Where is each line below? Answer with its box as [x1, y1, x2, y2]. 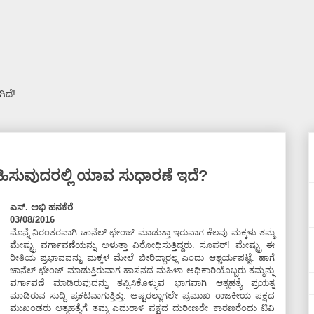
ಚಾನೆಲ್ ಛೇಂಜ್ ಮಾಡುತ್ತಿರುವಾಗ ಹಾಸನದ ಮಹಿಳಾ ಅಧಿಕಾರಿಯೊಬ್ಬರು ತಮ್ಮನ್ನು [10, 265, 275, 275]
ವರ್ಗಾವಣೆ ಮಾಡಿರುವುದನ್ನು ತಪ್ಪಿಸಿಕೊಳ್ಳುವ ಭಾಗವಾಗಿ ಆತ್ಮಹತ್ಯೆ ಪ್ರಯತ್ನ [10, 278, 275, 288]
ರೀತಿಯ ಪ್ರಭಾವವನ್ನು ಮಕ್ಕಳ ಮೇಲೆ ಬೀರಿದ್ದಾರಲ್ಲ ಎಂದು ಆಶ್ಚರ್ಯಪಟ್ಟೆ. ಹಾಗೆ [10, 252, 275, 263]
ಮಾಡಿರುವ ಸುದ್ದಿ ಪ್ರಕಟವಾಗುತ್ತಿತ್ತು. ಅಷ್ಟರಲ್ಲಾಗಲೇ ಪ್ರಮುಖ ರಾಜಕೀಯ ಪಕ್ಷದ [10, 290, 275, 301]
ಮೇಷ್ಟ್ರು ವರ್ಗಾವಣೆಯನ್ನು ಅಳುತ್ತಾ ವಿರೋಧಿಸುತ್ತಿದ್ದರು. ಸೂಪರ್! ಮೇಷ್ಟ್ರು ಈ [10, 240, 275, 250]
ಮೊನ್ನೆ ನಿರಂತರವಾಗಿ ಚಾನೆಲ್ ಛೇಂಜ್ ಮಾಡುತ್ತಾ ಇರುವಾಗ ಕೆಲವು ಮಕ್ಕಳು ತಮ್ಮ [10, 227, 275, 238]
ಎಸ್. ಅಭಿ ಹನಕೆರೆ [10, 202, 73, 212]
